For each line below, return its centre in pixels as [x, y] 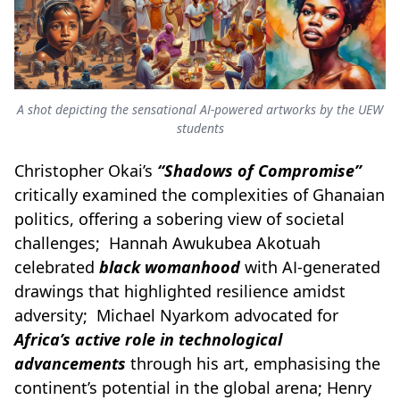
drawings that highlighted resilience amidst [180, 291]
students [200, 128]
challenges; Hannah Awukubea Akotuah [167, 242]
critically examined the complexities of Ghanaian [200, 194]
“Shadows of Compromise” [259, 170]
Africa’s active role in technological [148, 339]
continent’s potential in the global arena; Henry [193, 387]
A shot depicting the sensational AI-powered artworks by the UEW [200, 109]
